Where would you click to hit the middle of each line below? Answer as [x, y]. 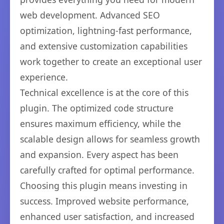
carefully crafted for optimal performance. [107, 170]
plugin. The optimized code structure [97, 108]
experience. [44, 77]
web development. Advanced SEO [90, 15]
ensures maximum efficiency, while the [100, 123]
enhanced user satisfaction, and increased [107, 216]
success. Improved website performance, [104, 201]
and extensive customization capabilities [104, 46]
